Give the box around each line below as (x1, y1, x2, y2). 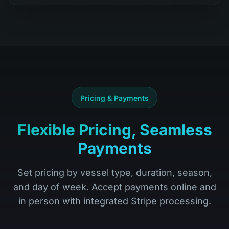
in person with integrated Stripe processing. (18, 196, 211, 207)
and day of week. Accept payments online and (13, 181, 216, 192)
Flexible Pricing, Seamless (17, 121, 212, 139)
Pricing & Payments (80, 94, 149, 102)
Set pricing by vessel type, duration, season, (17, 167, 212, 178)
